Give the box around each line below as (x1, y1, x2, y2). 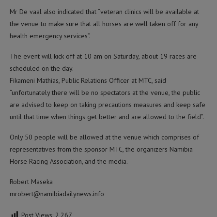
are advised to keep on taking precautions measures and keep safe (10, 100, 205, 109)
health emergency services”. (10, 31, 91, 40)
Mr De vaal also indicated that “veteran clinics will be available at (10, 7, 199, 16)
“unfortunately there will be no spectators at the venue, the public (10, 88, 200, 97)
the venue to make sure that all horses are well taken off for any (10, 19, 198, 28)
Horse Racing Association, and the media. (10, 156, 128, 166)
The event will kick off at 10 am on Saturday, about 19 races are (10, 51, 197, 61)
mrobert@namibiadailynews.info (10, 189, 104, 198)
